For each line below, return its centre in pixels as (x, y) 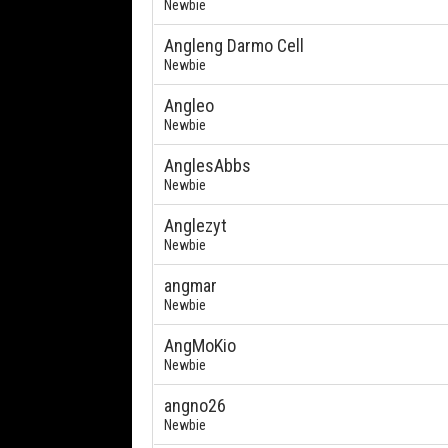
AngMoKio (200, 345)
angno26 (195, 405)
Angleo (189, 105)
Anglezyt (195, 225)
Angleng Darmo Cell (234, 45)
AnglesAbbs (207, 165)
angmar (190, 285)
